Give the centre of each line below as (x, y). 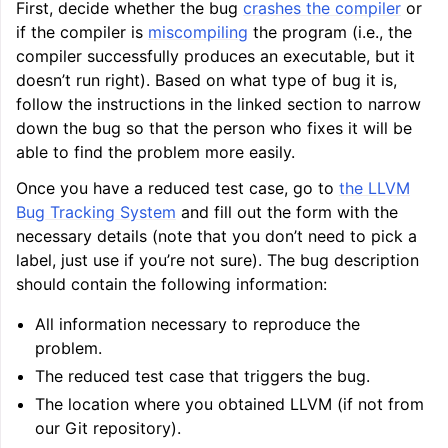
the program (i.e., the (330, 32)
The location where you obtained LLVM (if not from (230, 404)
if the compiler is (82, 32)
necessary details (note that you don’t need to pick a (216, 236)
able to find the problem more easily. (155, 152)
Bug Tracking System (96, 212)
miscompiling (198, 32)
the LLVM (374, 188)
